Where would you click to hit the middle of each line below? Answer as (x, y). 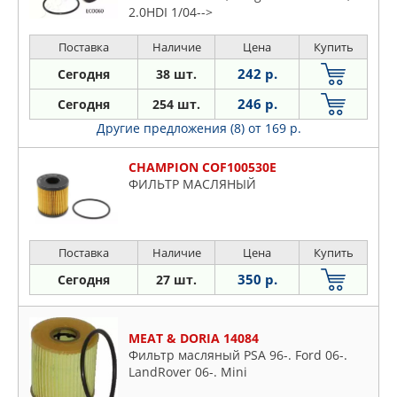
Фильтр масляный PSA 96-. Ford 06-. (238, 354)
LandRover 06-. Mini (188, 371)
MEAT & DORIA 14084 (194, 338)
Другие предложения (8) (172, 128)
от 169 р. (274, 128)
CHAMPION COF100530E (202, 167)
